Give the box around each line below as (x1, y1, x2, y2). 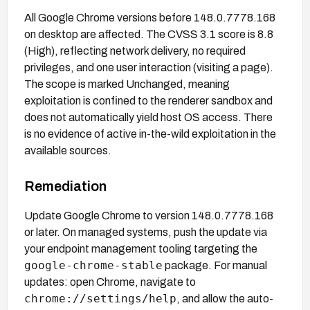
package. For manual (163, 259, 267, 271)
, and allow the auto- (176, 292, 273, 304)
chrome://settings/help (24, 291, 176, 305)
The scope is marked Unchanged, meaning (24, 77, 230, 90)
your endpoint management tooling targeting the (24, 242, 257, 255)
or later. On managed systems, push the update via (24, 226, 267, 238)
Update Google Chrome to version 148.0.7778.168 (24, 209, 273, 221)
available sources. (24, 144, 111, 156)
